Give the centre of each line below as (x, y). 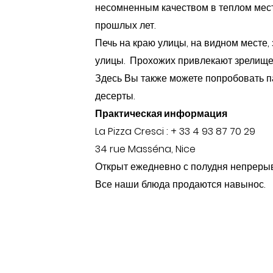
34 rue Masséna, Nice (145, 149)
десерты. (115, 96)
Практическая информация (161, 114)
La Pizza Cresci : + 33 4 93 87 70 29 (175, 132)
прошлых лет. (125, 26)
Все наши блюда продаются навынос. (180, 185)
